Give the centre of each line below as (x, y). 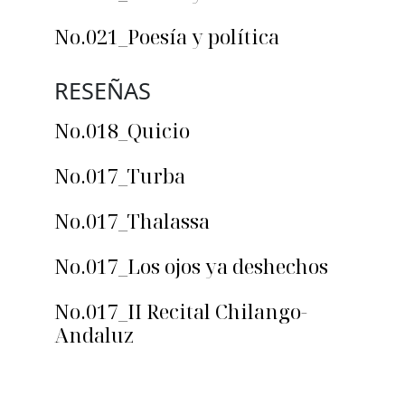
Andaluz (94, 335)
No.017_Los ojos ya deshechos (191, 266)
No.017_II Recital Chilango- (181, 311)
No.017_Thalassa (132, 221)
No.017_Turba (120, 176)
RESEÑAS (103, 91)
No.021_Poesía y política (167, 37)
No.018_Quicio (122, 131)
